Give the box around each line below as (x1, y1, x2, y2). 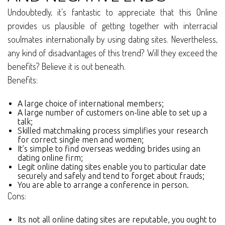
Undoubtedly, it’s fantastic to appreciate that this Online (8, 7, 217, 18)
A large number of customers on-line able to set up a (18, 108, 207, 118)
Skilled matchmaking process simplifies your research (18, 126, 208, 136)
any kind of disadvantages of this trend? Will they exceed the (8, 47, 217, 59)
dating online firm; (18, 153, 83, 163)
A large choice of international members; (18, 99, 164, 108)
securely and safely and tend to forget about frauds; (18, 171, 204, 181)
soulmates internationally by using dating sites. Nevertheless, (8, 34, 217, 45)
